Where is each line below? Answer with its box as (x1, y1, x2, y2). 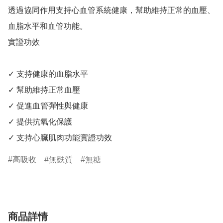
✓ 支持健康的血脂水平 (8, 70, 88, 79)
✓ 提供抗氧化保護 (8, 117, 72, 126)
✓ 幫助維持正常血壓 (8, 86, 80, 95)
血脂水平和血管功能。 (8, 22, 88, 31)
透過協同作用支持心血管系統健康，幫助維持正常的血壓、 (8, 6, 215, 15)
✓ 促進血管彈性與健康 (8, 102, 88, 111)
